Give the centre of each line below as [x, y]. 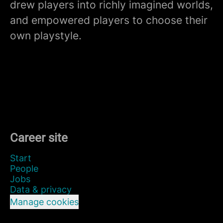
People [24, 168]
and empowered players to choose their [109, 20]
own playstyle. [46, 36]
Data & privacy [41, 189]
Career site [39, 138]
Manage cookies [44, 202]
